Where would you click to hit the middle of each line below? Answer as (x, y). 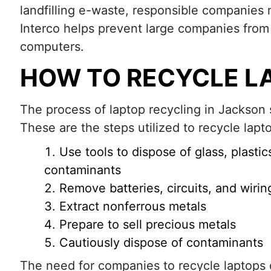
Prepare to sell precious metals (148, 224)
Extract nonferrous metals (133, 206)
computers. (52, 47)
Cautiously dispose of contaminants (161, 243)
